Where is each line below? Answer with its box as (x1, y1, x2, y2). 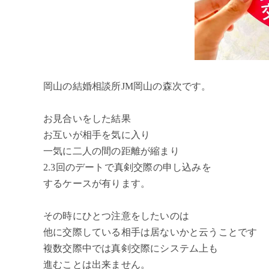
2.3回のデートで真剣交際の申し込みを (43, 162, 211, 173)
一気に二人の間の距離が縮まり (43, 146, 180, 157)
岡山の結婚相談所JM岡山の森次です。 (43, 81, 211, 92)
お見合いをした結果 (43, 113, 131, 124)
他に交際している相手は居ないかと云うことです (43, 227, 258, 238)
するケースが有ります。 (43, 178, 151, 189)
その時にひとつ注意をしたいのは (43, 211, 190, 222)
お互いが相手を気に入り (43, 130, 151, 141)
